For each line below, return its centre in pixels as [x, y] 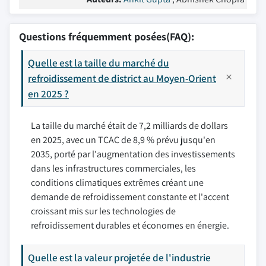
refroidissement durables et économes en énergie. [130, 225]
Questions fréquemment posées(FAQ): [107, 36]
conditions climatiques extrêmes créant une [117, 182]
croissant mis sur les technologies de [103, 211]
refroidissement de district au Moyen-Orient [122, 78]
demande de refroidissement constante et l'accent [130, 197]
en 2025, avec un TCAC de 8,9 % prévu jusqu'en [123, 140]
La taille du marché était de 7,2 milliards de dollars [129, 125]
